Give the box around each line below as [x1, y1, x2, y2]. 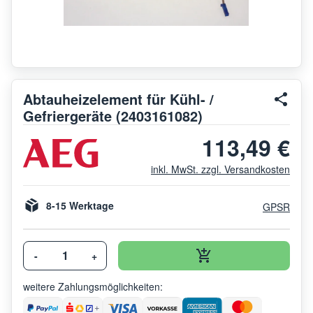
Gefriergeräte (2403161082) [23, 105, 203, 126]
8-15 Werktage [46, 198, 114, 212]
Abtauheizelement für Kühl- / [23, 88, 214, 109]
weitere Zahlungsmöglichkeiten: [23, 279, 163, 293]
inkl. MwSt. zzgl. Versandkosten [151, 161, 290, 176]
